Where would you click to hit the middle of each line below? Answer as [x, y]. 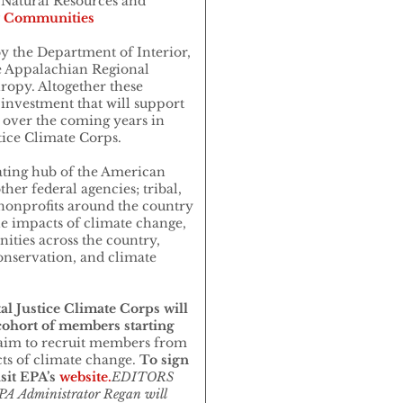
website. [85, 377]
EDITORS [143, 377]
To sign [164, 360]
